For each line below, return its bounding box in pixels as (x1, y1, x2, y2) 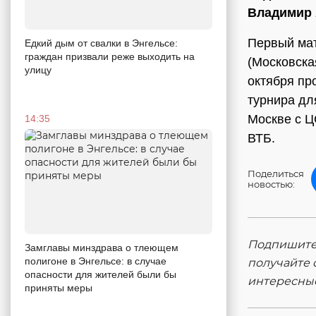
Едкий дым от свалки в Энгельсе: (25, 37, 178, 49)
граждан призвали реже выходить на (25, 50, 195, 62)
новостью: (248, 178, 295, 190)
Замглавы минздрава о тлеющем (25, 242, 178, 254)
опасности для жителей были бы (25, 269, 176, 281)
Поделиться (248, 168, 304, 179)
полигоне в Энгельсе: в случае (25, 255, 166, 267)
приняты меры (25, 282, 92, 294)
